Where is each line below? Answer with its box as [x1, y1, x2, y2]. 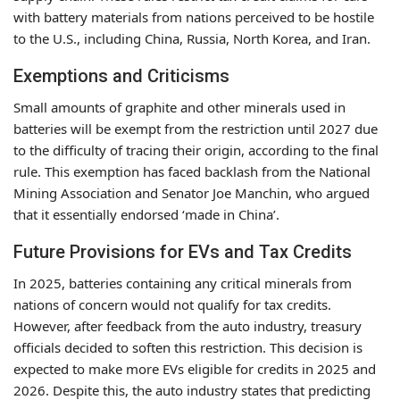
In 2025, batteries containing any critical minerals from [13, 274, 352, 292]
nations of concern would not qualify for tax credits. [13, 296, 331, 313]
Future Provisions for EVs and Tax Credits [13, 241, 352, 262]
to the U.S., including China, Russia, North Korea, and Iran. [13, 29, 371, 47]
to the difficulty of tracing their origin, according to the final [13, 141, 379, 159]
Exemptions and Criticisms [13, 65, 229, 87]
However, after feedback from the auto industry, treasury [13, 317, 362, 335]
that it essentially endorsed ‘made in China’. [13, 205, 279, 223]
